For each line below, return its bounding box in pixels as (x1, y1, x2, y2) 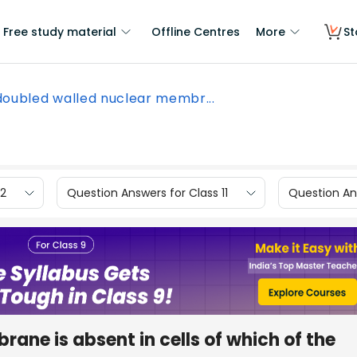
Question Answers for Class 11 (67, 184, 228, 201)
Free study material (3, 24, 116, 40)
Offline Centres (151, 24, 240, 40)
